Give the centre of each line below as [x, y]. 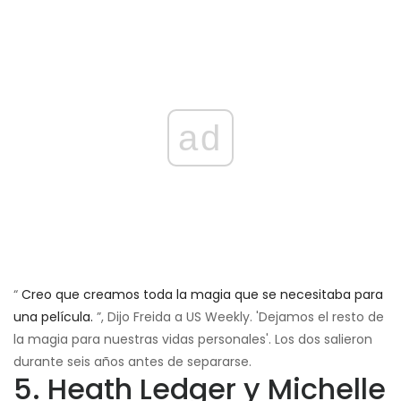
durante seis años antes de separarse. [132, 361]
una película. [53, 316]
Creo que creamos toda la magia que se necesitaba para [202, 294]
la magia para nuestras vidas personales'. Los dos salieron [193, 339]
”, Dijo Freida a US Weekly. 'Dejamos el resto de [239, 316]
